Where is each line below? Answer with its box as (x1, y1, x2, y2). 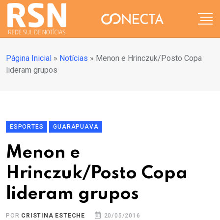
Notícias (59, 54, 88, 63)
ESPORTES (10, 123, 44, 130)
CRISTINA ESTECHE (21, 212, 85, 219)
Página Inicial (6, 54, 52, 63)
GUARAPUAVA (53, 123, 99, 130)
